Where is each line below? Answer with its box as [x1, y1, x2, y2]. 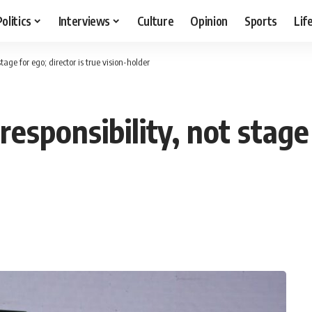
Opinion [190, 13, 228, 29]
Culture [136, 13, 174, 29]
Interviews [58, 13, 111, 29]
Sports [244, 13, 278, 29]
